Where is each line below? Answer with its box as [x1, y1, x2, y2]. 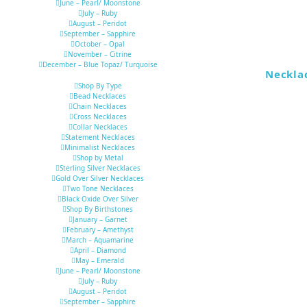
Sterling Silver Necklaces [59, 163, 140, 173]
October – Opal [75, 39, 125, 49]
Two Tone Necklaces [66, 184, 134, 194]
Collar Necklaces [72, 122, 127, 132]
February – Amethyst [66, 225, 134, 235]
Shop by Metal [76, 153, 123, 163]
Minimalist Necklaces [64, 143, 135, 153]
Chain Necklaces [73, 101, 127, 112]
